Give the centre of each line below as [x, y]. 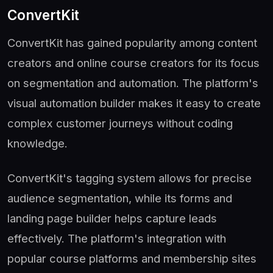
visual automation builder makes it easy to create [134, 103]
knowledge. [37, 143]
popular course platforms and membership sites [132, 258]
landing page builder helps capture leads [112, 218]
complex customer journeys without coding [120, 123]
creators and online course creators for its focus [133, 62]
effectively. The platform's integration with [117, 238]
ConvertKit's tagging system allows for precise [129, 178]
